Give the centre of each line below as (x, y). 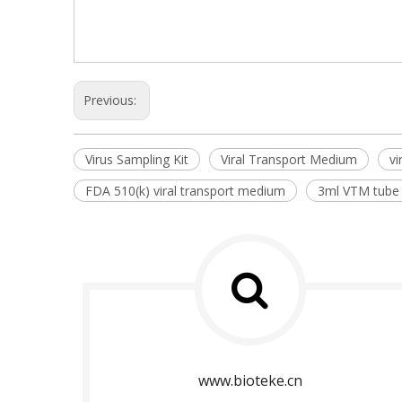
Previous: (112, 100)
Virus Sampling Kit (137, 159)
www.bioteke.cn (250, 380)
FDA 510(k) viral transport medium (185, 191)
